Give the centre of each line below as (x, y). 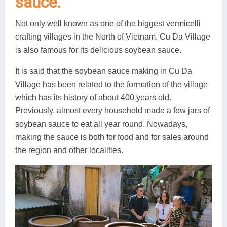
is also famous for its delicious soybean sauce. (98, 50)
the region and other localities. (69, 150)
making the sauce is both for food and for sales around (112, 137)
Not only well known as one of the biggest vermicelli (108, 23)
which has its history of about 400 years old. (93, 97)
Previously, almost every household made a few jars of (112, 110)
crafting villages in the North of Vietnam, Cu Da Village (113, 36)
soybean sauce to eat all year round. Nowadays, (101, 124)
